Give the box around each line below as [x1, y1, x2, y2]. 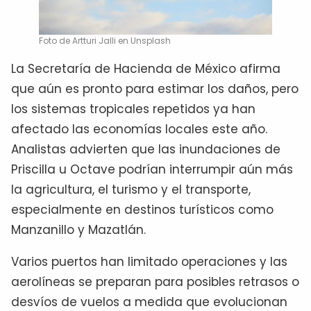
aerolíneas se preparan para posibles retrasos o [11, 273, 299, 290]
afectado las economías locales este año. [11, 120, 267, 137]
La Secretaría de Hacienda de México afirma [11, 60, 280, 77]
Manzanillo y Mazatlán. [11, 221, 146, 238]
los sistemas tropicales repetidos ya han [11, 100, 255, 117]
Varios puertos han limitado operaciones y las [11, 253, 287, 270]
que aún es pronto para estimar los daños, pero [11, 80, 299, 97]
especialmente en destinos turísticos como [11, 201, 274, 218]
